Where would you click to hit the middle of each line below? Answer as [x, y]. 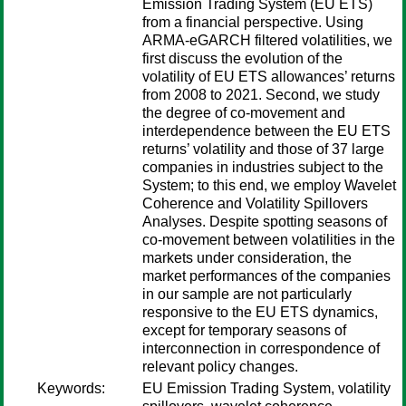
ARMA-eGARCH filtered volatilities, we [267, 40]
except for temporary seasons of [244, 330]
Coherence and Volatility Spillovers [255, 203]
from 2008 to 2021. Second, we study [261, 95]
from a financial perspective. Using [253, 22]
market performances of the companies [266, 276]
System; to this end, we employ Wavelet [269, 185]
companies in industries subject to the [263, 167]
